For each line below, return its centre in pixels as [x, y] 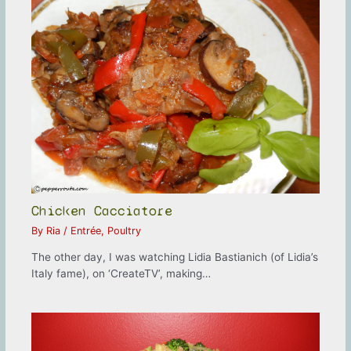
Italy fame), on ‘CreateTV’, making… [121, 274]
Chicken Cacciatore [102, 211]
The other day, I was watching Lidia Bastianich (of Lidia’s [175, 257]
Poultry [125, 230]
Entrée [86, 230]
